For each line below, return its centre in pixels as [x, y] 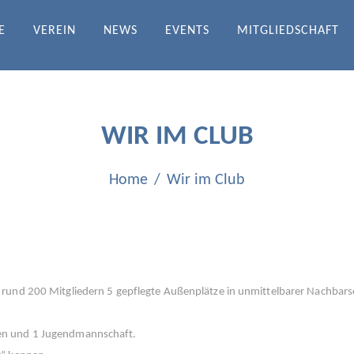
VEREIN [55, 31]
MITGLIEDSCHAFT [288, 31]
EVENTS [187, 31]
